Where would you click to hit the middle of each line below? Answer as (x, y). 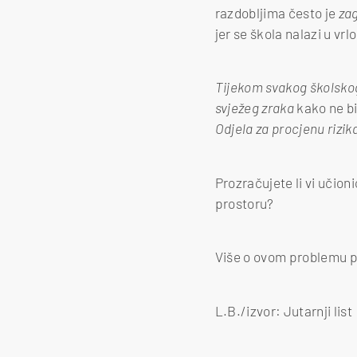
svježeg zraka (256, 108)
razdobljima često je (277, 12)
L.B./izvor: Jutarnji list (283, 310)
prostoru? (244, 203)
